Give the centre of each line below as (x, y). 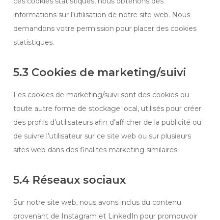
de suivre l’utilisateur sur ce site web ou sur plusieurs (102, 136)
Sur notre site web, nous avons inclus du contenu (97, 202)
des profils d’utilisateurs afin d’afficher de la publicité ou (107, 122)
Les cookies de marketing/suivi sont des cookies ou (101, 95)
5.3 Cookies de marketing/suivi (99, 72)
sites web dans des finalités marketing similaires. (96, 150)
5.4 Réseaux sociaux (69, 180)
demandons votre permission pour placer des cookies (105, 28)
